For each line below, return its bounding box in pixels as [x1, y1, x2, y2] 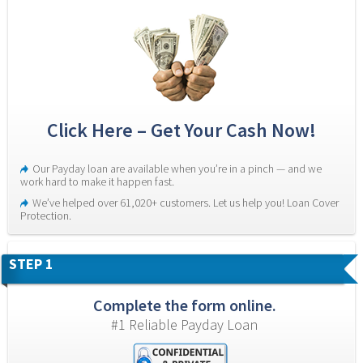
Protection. [20, 207, 71, 223]
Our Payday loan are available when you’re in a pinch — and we [32, 160, 322, 176]
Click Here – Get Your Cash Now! [47, 117, 316, 143]
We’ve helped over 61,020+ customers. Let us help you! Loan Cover [32, 194, 339, 210]
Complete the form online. [92, 294, 276, 315]
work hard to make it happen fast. [20, 173, 174, 189]
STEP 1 [9, 254, 53, 273]
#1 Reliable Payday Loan [111, 314, 258, 334]
